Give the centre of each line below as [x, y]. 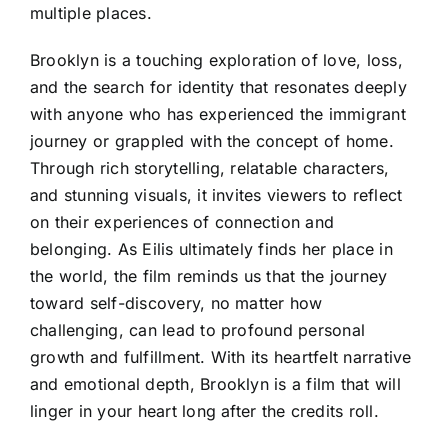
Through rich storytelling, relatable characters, [210, 168]
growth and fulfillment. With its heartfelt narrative [221, 357]
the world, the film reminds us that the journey [209, 276]
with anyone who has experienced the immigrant [218, 114]
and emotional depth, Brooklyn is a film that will [215, 384]
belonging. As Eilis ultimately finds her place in [211, 249]
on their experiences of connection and [182, 222]
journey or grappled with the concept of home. [212, 141]
